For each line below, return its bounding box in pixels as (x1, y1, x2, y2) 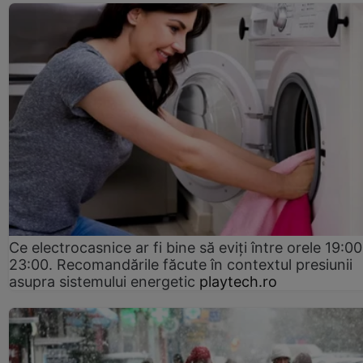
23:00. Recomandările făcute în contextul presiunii (9, 255, 352, 273)
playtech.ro (199, 272, 277, 290)
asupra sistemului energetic (9, 272, 195, 290)
